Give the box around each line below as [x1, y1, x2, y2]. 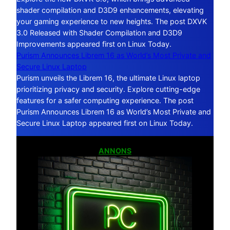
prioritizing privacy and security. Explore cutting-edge [16, 85, 200, 94]
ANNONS [99, 146, 131, 155]
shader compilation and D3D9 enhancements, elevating [16, 6, 204, 15]
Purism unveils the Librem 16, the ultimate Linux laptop [16, 73, 200, 83]
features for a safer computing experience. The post [16, 96, 194, 105]
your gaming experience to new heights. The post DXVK [16, 17, 207, 26]
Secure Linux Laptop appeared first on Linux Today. [16, 119, 193, 128]
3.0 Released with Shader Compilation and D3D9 [16, 28, 182, 37]
